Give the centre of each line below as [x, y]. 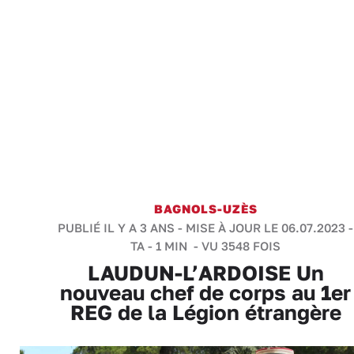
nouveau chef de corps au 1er [205, 293]
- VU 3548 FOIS [235, 246]
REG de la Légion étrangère [205, 313]
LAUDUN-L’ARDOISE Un [205, 273]
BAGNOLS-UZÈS [205, 209]
